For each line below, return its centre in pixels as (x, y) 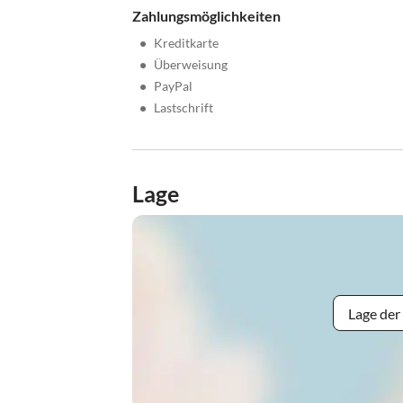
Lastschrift (184, 108)
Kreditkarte (186, 43)
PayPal (173, 86)
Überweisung (191, 65)
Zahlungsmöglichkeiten (206, 16)
